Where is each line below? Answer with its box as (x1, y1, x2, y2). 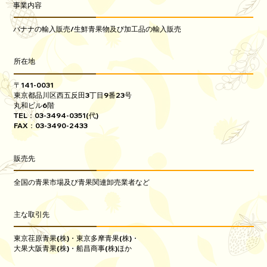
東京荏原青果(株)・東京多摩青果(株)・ (14, 233, 139, 243)
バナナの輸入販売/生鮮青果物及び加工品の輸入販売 (13, 24, 182, 33)
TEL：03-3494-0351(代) (13, 111, 98, 120)
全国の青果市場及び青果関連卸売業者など (14, 177, 150, 187)
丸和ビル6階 (13, 101, 54, 110)
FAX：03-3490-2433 (13, 121, 88, 131)
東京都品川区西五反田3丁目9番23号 (13, 91, 132, 100)
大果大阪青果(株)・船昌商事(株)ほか (14, 243, 132, 253)
